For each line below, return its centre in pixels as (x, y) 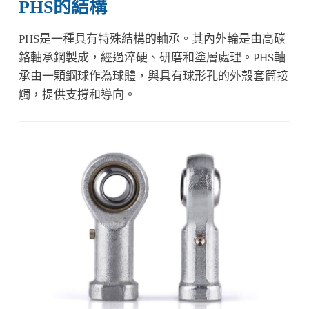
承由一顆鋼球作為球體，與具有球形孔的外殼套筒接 (153, 76)
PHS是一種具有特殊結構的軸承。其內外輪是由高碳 (152, 39)
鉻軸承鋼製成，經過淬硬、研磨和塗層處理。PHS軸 (152, 57)
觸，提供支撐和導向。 (77, 94)
